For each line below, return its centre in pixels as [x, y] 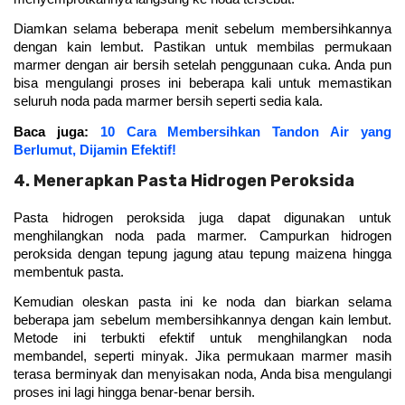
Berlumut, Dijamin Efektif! [95, 150]
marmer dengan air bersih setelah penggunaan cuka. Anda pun [202, 66]
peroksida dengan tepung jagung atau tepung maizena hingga [202, 254]
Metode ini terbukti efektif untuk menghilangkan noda [202, 339]
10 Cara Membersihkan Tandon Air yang [246, 132]
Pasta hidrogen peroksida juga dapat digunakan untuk [202, 218]
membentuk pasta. [71, 273]
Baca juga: [57, 132]
